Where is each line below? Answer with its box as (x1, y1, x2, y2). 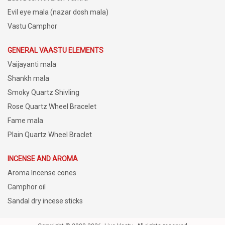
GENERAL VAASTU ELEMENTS (8, 46, 103, 54)
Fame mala (8, 116, 43, 125)
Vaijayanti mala (8, 60, 56, 68)
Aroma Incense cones (8, 168, 76, 177)
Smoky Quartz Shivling (8, 88, 79, 96)
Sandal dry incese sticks (8, 196, 83, 205)
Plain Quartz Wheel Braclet (8, 130, 92, 139)
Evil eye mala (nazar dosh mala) (8, 8, 108, 16)
